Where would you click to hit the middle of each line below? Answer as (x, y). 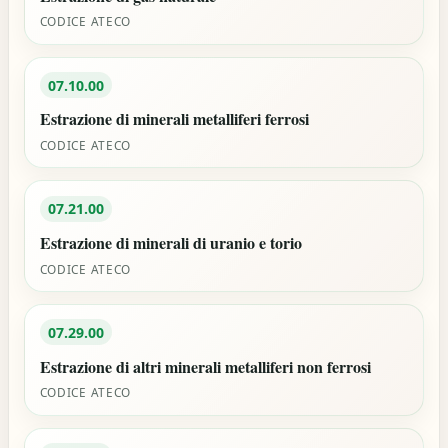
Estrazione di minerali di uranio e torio (170, 242)
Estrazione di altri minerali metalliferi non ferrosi (205, 366)
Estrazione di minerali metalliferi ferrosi (174, 119)
